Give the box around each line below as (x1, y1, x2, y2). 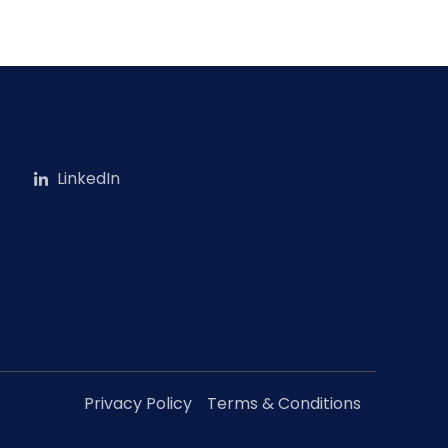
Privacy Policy (84, 391, 192, 415)
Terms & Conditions (207, 391, 361, 415)
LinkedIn (56, 167, 120, 191)
